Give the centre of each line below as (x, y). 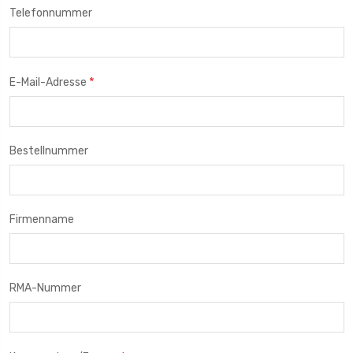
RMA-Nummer (45, 288)
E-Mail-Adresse (49, 82)
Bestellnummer (48, 150)
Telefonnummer (50, 13)
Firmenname (41, 219)
